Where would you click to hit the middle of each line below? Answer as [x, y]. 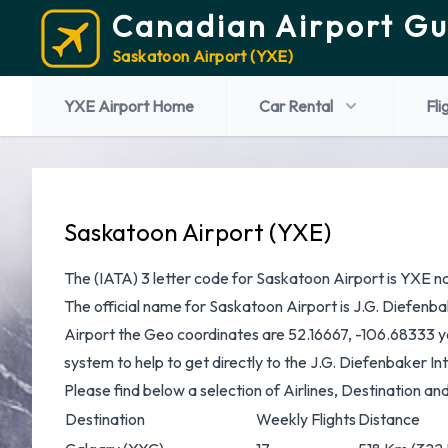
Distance [389, 419]
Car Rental [296, 106]
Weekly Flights [306, 419]
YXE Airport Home [129, 106]
